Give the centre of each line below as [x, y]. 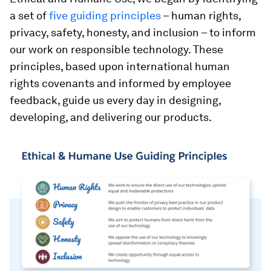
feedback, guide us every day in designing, [115, 100]
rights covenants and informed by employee [120, 83]
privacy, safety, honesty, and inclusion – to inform [133, 32]
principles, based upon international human [120, 66]
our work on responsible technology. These [116, 49]
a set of [29, 15]
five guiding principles [105, 15]
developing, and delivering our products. [111, 117]
